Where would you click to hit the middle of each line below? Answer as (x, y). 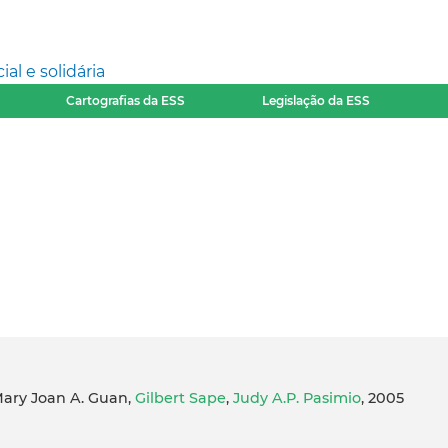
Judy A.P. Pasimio (297, 398)
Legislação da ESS (316, 100)
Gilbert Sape (180, 398)
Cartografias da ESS (125, 100)
